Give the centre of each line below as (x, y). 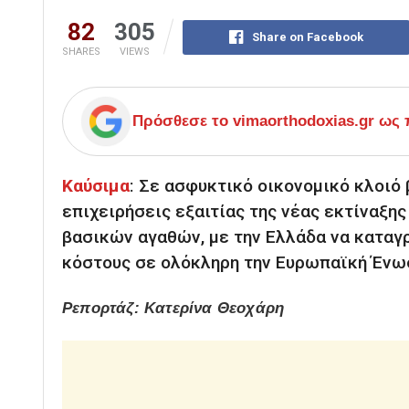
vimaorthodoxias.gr (304, 121)
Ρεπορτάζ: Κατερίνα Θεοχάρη (176, 308)
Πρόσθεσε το (183, 121)
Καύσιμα (96, 186)
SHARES (81, 52)
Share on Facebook (307, 37)
